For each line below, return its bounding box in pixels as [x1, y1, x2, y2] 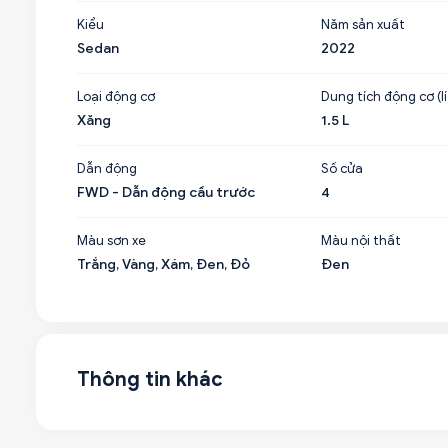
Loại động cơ [77, 88, 155, 105]
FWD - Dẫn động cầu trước [77, 184, 255, 201]
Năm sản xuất [320, 16, 405, 33]
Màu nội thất [320, 232, 401, 249]
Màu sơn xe [77, 232, 146, 249]
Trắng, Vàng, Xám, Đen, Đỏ [77, 256, 250, 273]
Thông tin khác [77, 367, 223, 392]
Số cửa [320, 160, 363, 177]
